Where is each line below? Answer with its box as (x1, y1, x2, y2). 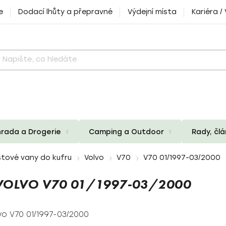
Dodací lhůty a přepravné (18, 8, 112, 16)
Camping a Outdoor (89, 127, 164, 136)
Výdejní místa (128, 8, 177, 16)
